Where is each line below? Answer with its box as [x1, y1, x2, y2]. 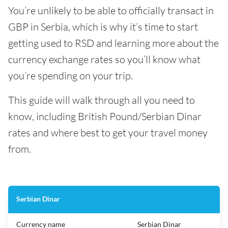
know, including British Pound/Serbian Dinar [8, 110, 202, 123]
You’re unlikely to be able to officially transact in [8, 4, 214, 17]
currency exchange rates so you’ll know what [8, 53, 201, 66]
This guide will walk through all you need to [8, 94, 195, 106]
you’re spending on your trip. [8, 69, 133, 82]
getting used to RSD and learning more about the [8, 37, 219, 49]
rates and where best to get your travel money [8, 126, 208, 139]
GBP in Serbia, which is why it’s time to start [8, 20, 198, 33]
